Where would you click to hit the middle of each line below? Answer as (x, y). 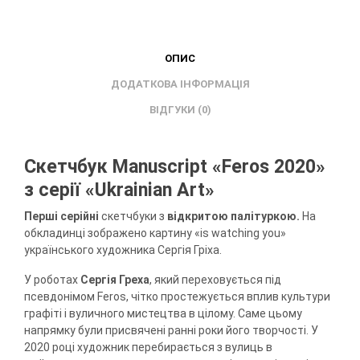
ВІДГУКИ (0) (180, 110)
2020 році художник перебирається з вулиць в (148, 347)
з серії (55, 190)
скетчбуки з (133, 216)
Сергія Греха (115, 279)
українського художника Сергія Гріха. (123, 250)
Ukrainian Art (150, 190)
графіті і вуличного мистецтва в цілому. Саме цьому (163, 313)
